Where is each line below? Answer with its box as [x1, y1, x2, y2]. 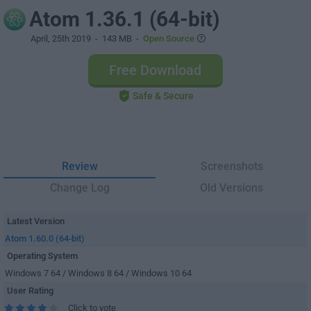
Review [61, 160, 98, 173]
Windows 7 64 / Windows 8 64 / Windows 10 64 [5, 268, 192, 278]
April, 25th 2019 [31, 33, 91, 44]
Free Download [109, 62, 201, 78]
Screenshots [200, 160, 263, 173]
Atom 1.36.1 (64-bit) [29, 7, 220, 31]
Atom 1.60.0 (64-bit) [5, 233, 85, 244]
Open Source [143, 33, 194, 44]
